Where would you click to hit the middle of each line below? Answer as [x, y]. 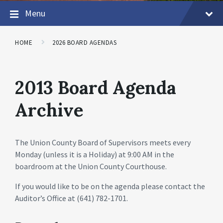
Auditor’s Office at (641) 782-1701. [71, 198]
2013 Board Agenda [96, 87]
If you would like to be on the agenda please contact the [110, 186]
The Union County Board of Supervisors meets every [103, 142]
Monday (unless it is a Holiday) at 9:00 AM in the [95, 154]
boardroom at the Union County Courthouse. [91, 166]
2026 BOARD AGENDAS [85, 42]
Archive [49, 110]
